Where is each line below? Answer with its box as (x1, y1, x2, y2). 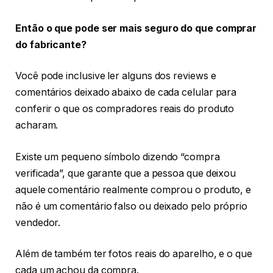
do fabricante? (15, 38, 87, 51)
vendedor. (15, 216, 61, 229)
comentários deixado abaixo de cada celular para (15, 87, 237, 99)
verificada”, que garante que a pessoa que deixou (15, 167, 236, 179)
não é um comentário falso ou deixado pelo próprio (15, 200, 248, 212)
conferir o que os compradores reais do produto (15, 103, 235, 115)
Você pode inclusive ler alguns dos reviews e (15, 70, 216, 82)
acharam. (15, 119, 58, 132)
